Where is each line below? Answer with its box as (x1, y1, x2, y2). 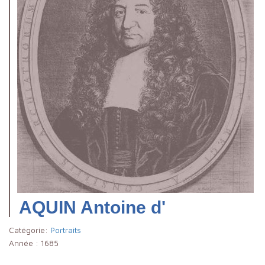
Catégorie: (9, 225, 50, 235)
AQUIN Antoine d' (19, 197, 166, 217)
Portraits (50, 225, 81, 235)
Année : (9, 238, 41, 248)
